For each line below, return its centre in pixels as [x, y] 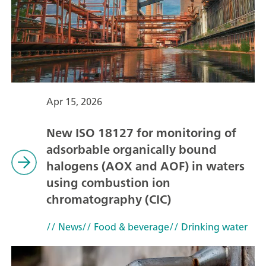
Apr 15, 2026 [74, 102]
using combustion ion [108, 182]
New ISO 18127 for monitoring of [141, 132]
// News [64, 227]
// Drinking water [208, 227]
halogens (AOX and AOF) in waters [145, 166]
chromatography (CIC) [108, 199]
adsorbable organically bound [131, 149]
